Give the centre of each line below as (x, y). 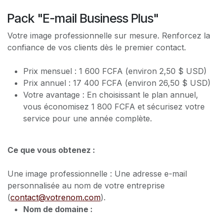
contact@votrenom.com (55, 197)
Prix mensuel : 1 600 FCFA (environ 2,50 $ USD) (115, 71)
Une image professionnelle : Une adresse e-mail (97, 174)
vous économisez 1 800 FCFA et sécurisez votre (114, 107)
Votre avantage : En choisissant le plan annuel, (111, 95)
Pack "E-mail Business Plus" (83, 18)
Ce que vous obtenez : (51, 150)
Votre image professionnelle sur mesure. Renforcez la (109, 36)
